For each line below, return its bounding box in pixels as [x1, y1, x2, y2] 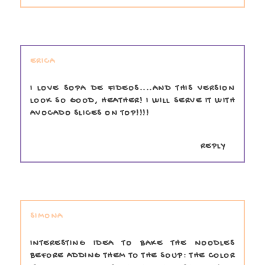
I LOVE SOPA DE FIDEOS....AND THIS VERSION [30, 83, 235, 93]
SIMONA [30, 211, 63, 221]
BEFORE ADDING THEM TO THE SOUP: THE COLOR [30, 250, 235, 261]
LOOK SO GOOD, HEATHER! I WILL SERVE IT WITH [30, 95, 235, 106]
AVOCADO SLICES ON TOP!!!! [30, 108, 150, 118]
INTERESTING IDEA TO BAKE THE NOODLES [30, 238, 235, 248]
